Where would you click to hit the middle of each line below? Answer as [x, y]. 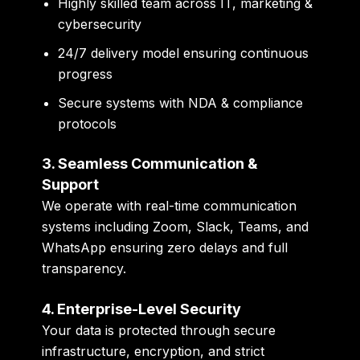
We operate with [94, 205]
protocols [88, 123]
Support [71, 184]
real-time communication [221, 205]
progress [86, 74]
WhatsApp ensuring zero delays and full [165, 247]
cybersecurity [100, 24]
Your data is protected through [138, 331]
